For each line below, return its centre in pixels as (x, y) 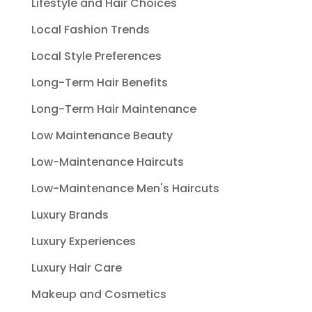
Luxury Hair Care (76, 267)
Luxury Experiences (83, 241)
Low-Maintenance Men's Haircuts (125, 188)
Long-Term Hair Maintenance (114, 109)
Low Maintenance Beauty (102, 135)
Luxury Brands (70, 214)
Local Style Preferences (96, 56)
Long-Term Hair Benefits (99, 82)
